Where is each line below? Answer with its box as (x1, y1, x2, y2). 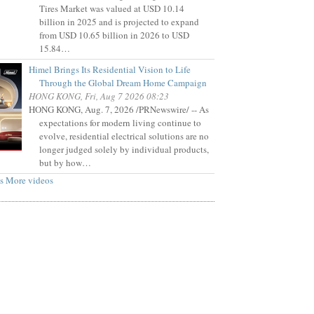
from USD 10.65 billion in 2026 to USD (39, 29, 189, 42)
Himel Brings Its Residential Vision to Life (29, 63, 191, 76)
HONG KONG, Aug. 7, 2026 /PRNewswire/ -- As (29, 103, 209, 116)
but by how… (39, 156, 91, 170)
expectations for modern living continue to (39, 116, 201, 130)
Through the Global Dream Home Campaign (39, 76, 207, 90)
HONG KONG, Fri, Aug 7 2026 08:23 (29, 90, 169, 103)
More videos (6, 174, 53, 187)
